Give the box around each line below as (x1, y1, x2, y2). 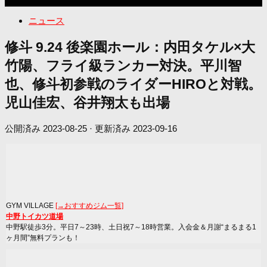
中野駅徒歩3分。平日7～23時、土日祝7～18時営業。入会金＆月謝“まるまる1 (6, 222, 256, 231)
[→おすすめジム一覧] (55, 201, 123, 210)
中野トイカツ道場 (6, 212, 63, 221)
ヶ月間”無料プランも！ (6, 233, 80, 242)
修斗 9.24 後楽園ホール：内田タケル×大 (5, 39, 255, 55)
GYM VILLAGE (6, 201, 55, 210)
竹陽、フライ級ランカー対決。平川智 (5, 58, 241, 73)
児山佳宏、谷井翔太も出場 (5, 95, 170, 110)
